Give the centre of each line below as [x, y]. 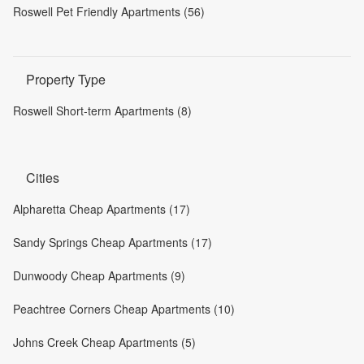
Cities [43, 178]
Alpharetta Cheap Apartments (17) [102, 209]
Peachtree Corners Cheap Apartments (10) [124, 309]
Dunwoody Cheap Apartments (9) [99, 275]
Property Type [66, 79]
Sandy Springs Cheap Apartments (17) [113, 242]
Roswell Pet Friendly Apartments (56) [109, 11]
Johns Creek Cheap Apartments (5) [104, 342]
